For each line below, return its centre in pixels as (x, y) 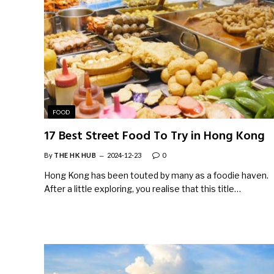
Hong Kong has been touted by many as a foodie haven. (156, 176)
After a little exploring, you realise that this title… (143, 189)
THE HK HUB (75, 155)
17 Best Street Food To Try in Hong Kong (154, 137)
